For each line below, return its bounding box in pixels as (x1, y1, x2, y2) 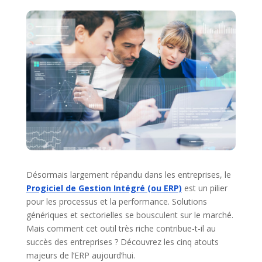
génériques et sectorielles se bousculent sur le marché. (26, 209, 233, 221)
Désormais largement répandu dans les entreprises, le (26, 169, 231, 181)
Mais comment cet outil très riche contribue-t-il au (26, 223, 216, 235)
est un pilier (181, 182, 227, 194)
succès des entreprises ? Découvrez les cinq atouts (26, 236, 219, 248)
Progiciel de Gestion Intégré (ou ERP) (26, 182, 182, 194)
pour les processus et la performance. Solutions (26, 196, 207, 208)
